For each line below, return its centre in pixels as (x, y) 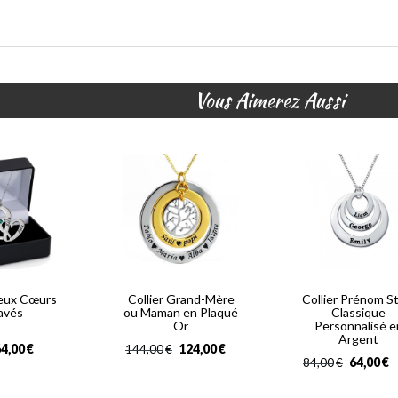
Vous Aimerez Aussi (270, 101)
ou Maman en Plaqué (181, 313)
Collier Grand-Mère (181, 299)
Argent (359, 339)
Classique (359, 313)
